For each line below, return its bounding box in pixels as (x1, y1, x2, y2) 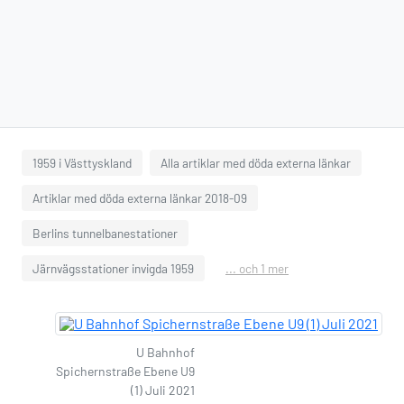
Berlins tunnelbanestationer (32, 225, 178, 241)
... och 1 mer (225, 261, 289, 276)
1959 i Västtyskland (32, 155, 132, 170)
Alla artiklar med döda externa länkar (161, 155, 351, 170)
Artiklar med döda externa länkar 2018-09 (32, 190, 247, 206)
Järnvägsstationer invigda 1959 (32, 261, 194, 276)
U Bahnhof (136, 344, 195, 360)
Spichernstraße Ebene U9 (56, 363, 195, 379)
